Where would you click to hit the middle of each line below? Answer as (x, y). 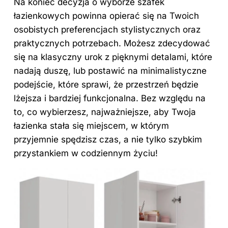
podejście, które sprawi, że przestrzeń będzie (106, 84)
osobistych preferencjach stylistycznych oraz (107, 29)
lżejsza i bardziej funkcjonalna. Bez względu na (110, 98)
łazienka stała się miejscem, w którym (91, 125)
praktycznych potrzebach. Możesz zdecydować (112, 43)
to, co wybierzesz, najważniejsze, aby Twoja (105, 112)
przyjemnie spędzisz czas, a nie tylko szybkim (108, 139)
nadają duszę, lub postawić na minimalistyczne (110, 70)
